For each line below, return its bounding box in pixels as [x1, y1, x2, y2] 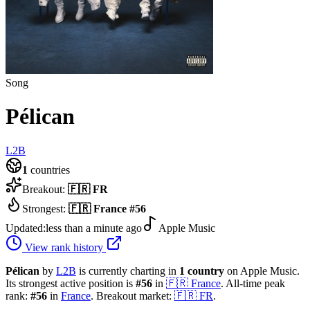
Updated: [6, 221, 46, 234]
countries [28, 163, 70, 176]
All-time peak [224, 277, 285, 289]
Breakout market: [93, 289, 174, 302]
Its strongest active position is [6, 277, 136, 289]
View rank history [22, 241, 106, 253]
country [188, 264, 224, 277]
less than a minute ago [46, 221, 142, 234]
